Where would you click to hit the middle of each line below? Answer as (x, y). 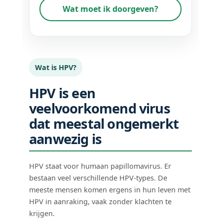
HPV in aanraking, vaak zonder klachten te (101, 202)
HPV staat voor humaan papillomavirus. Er (100, 166)
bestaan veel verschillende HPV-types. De (98, 178)
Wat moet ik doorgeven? (110, 9)
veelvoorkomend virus (100, 109)
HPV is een (62, 93)
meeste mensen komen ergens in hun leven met (110, 190)
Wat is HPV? (56, 68)
